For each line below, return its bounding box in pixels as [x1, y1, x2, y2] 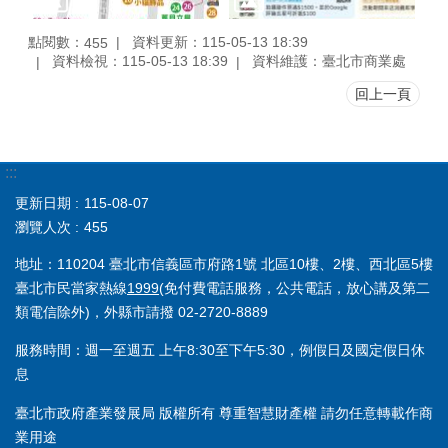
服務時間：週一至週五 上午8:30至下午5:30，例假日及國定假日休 [15, 342, 425, 359]
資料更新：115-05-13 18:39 [132, 33, 308, 50]
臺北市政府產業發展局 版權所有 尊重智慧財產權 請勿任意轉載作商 [15, 404, 433, 421]
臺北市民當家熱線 [15, 279, 127, 296]
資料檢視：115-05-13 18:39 [52, 53, 228, 70]
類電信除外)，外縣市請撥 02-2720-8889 [15, 303, 268, 320]
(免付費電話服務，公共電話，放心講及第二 [159, 279, 430, 296]
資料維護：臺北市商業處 [252, 53, 406, 70]
